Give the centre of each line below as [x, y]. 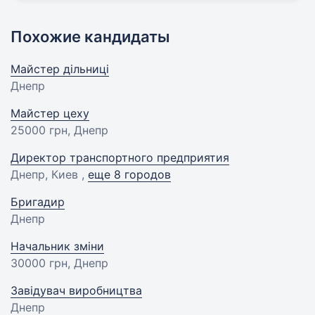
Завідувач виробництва [76, 290]
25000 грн [39, 130]
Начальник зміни [57, 246]
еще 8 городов [129, 174]
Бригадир [38, 201]
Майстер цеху [50, 113]
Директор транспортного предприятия [120, 157]
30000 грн [39, 263]
